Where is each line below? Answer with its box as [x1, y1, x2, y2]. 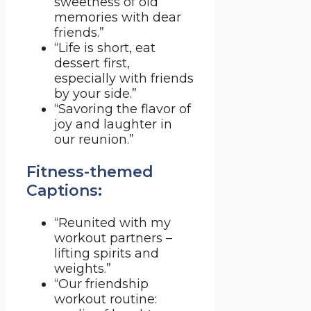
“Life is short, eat [54, 40, 155, 56]
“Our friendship [54, 276, 149, 292]
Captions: [26, 181, 102, 201]
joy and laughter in [54, 117, 172, 133]
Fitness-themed [26, 162, 153, 182]
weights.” [54, 261, 111, 277]
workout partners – [54, 230, 172, 246]
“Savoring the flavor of [54, 101, 191, 117]
